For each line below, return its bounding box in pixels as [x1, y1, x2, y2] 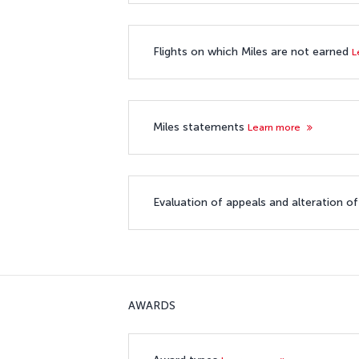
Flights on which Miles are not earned [153, 44, 352, 58]
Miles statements [153, 119, 248, 134]
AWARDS [128, 298, 175, 313]
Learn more [248, 120, 303, 133]
